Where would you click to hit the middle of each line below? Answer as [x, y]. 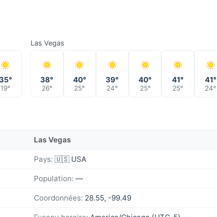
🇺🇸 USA [70, 159]
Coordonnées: [58, 198]
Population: [54, 178]
